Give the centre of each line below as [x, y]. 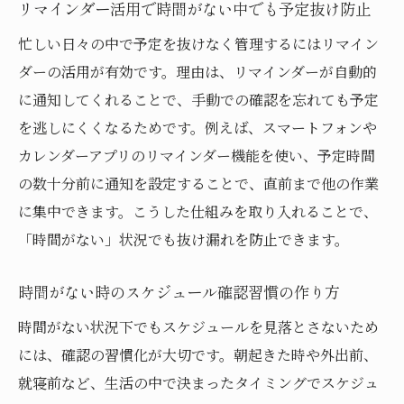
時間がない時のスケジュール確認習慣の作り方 [179, 291]
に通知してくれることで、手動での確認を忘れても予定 [198, 99]
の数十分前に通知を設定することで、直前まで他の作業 [198, 183]
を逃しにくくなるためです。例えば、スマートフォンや [197, 127]
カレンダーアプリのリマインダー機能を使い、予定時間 [197, 155]
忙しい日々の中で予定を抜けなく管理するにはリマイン [198, 43]
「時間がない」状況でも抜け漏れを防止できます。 [184, 239]
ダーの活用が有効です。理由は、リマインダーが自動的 [197, 71]
